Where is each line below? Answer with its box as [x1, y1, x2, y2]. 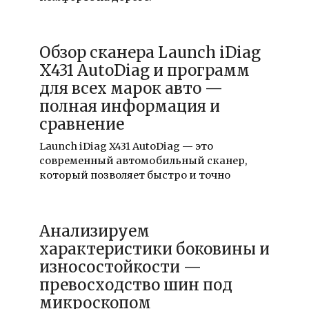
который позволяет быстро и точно [39, 169, 230, 182]
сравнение [39, 114, 124, 134]
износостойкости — [39, 257, 201, 277]
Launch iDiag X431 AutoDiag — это [39, 140, 213, 153]
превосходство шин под [39, 275, 232, 295]
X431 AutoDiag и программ [39, 61, 250, 81]
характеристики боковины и [39, 239, 270, 259]
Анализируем [39, 221, 150, 241]
